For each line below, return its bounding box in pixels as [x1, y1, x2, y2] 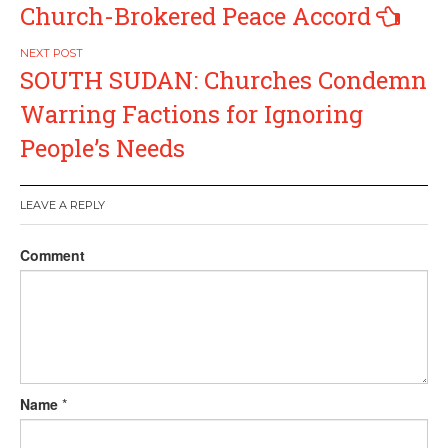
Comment [20, 245, 85, 265]
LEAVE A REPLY [20, 198, 105, 212]
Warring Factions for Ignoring [20, 98, 363, 130]
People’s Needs [20, 132, 185, 164]
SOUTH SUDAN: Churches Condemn [20, 64, 427, 96]
